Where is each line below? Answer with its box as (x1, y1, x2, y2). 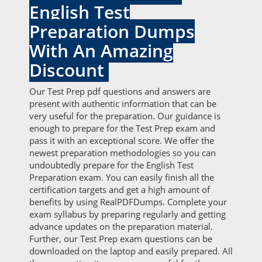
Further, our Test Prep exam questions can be (29, 233, 212, 244)
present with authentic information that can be (29, 98, 216, 109)
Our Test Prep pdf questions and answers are (29, 85, 211, 97)
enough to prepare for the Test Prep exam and (29, 122, 215, 134)
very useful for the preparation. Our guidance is (29, 110, 220, 122)
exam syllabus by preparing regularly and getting (29, 208, 226, 220)
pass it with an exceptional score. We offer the (29, 135, 214, 146)
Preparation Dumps (29, 19, 195, 43)
